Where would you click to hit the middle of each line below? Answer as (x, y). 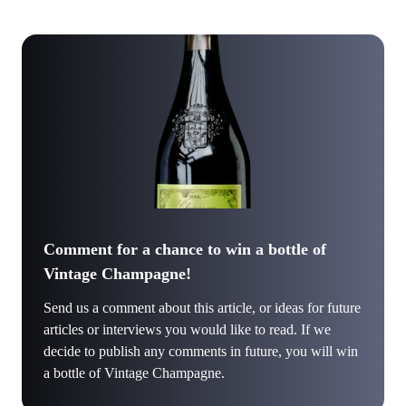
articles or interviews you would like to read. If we (187, 329)
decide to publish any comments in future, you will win (201, 351)
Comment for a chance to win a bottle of (185, 249)
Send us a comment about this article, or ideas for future (202, 307)
